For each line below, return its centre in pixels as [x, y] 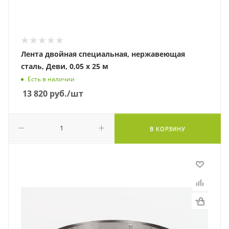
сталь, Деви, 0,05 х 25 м [65, 66]
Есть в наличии [51, 79]
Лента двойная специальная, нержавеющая [103, 54]
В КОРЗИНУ [168, 129]
